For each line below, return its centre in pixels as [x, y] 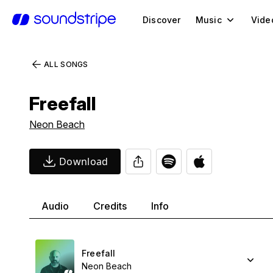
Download [84, 161]
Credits [110, 206]
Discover [162, 19]
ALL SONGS [66, 64]
